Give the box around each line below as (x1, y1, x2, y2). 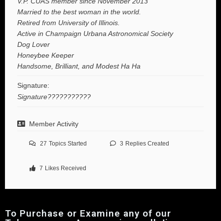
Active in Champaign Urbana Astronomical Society (17, 30, 173, 38)
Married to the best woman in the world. (17, 8, 141, 16)
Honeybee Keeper (17, 51, 74, 60)
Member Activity (29, 120, 78, 128)
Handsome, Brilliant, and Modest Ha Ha (17, 62, 141, 71)
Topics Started (49, 140, 87, 147)
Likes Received (45, 165, 86, 172)
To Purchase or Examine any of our (5, 208, 171, 220)
